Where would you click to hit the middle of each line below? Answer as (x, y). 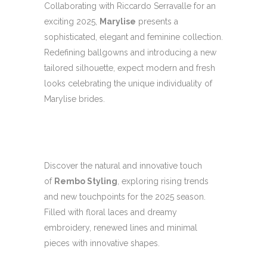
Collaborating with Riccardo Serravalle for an (130, 6)
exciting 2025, (72, 21)
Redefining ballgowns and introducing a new (130, 52)
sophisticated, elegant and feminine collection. (133, 37)
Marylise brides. (74, 99)
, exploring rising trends (163, 181)
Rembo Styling (86, 181)
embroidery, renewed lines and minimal (121, 228)
